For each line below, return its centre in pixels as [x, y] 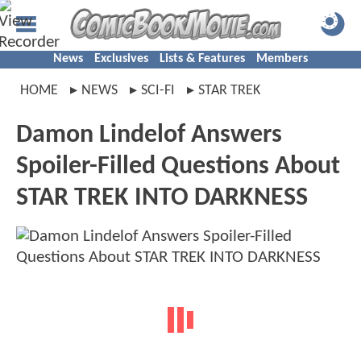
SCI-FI [158, 91]
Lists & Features [202, 59]
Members [282, 59]
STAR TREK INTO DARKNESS [162, 198]
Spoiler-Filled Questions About [178, 167]
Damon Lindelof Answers [149, 135]
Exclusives [121, 59]
